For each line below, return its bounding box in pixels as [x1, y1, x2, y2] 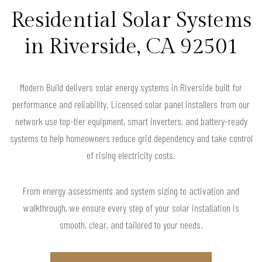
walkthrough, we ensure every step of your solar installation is [23, 201, 239, 215]
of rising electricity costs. [87, 149, 175, 162]
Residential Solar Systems [11, 8, 251, 33]
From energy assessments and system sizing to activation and [23, 184, 239, 198]
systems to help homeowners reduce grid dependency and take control [9, 132, 253, 145]
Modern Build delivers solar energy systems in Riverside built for [20, 81, 242, 94]
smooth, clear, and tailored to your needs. [59, 218, 203, 232]
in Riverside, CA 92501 [23, 35, 239, 60]
